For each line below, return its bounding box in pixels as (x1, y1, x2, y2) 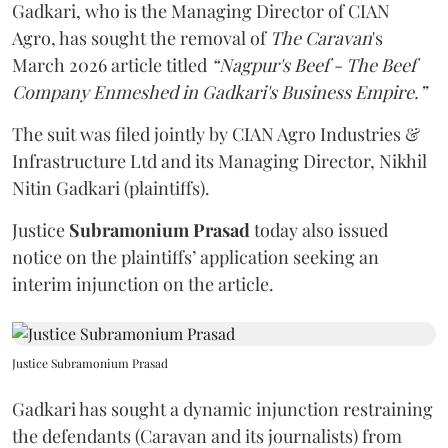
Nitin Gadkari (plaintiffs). (12, 176, 214, 200)
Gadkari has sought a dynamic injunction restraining (12, 397, 433, 421)
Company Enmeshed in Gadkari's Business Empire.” (12, 80, 426, 104)
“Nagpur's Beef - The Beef (211, 53, 416, 77)
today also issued (254, 218, 388, 242)
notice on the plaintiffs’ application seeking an (12, 245, 379, 269)
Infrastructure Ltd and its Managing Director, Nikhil (12, 149, 427, 173)
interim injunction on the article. (12, 272, 274, 296)
